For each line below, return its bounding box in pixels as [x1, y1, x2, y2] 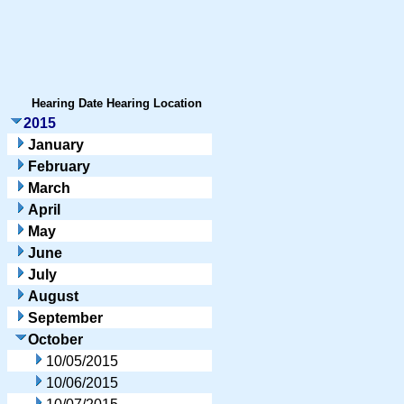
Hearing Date [32, 96, 103, 110]
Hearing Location [106, 96, 202, 110]
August [28, 288, 78, 304]
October [28, 331, 83, 347]
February [28, 158, 90, 174]
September [28, 309, 103, 326]
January [28, 136, 84, 152]
